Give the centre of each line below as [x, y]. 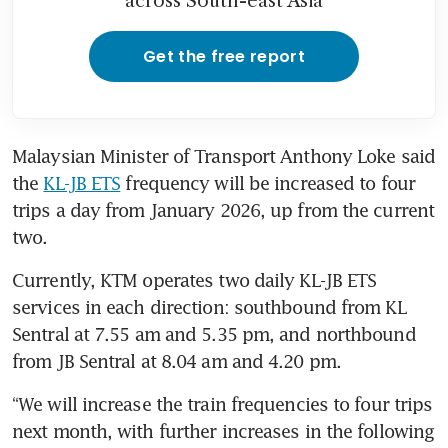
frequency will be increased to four [267, 183]
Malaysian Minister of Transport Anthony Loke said [223, 156]
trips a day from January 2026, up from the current [223, 210]
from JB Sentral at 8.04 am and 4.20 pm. [176, 361]
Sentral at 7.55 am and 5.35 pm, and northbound [214, 334]
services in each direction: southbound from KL [209, 307]
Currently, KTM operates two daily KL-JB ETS [194, 280]
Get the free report [224, 57]
